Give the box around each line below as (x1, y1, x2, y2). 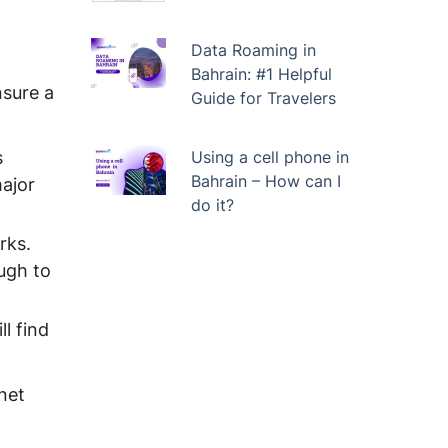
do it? (190, 195, 234, 215)
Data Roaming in (190, 40, 316, 60)
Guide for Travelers (190, 88, 336, 108)
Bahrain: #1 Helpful (190, 64, 332, 84)
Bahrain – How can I (190, 171, 341, 191)
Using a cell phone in (190, 147, 349, 167)
